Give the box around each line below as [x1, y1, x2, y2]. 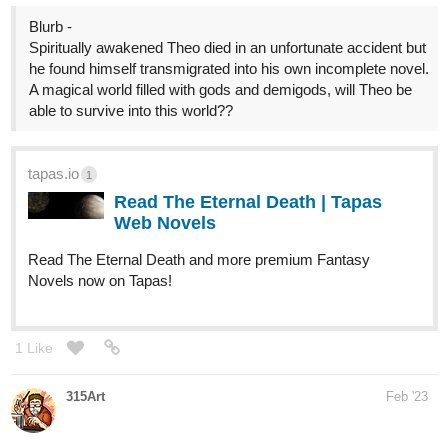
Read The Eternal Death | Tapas [114, 114, 382, 135]
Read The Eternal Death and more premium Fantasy [28, 173, 370, 191]
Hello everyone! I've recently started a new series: [11, 367, 336, 385]
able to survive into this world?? [29, 24, 233, 42]
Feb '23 [386, 311, 428, 327]
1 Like [15, 262, 53, 279]
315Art [66, 311, 105, 327]
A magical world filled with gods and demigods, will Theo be [29, 3, 412, 21]
